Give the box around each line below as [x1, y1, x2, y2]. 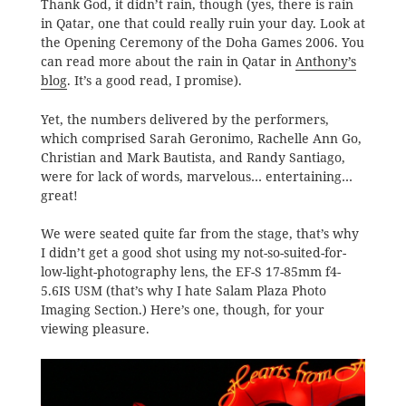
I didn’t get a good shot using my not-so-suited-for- [40, 245, 346, 262]
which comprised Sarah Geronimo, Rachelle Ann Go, [40, 130, 362, 147]
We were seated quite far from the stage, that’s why [40, 226, 359, 243]
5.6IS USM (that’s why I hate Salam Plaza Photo [40, 283, 326, 300]
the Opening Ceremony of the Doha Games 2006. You [40, 34, 364, 52]
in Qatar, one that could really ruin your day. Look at [40, 15, 365, 33]
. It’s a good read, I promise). [66, 72, 242, 90]
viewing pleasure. [40, 321, 150, 338]
